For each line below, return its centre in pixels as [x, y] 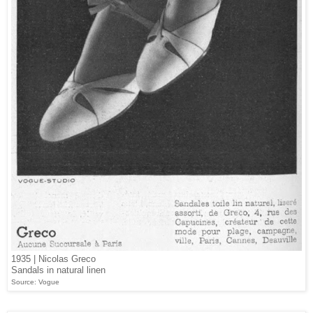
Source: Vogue [35, 282]
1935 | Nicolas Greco [53, 259]
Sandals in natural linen [58, 270]
